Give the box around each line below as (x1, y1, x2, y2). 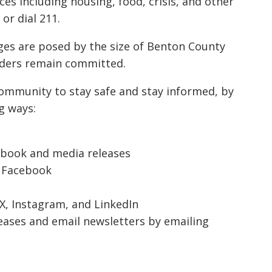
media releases (52, 146, 131, 161)
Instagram (12, 197, 66, 212)
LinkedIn (94, 197, 138, 212)
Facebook (1, 163, 52, 178)
